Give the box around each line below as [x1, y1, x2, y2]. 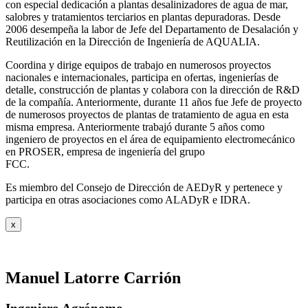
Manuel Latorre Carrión [5, 269, 181, 287]
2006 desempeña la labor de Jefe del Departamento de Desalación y [5, 23, 298, 36]
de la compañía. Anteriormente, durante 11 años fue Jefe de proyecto [5, 96, 302, 109]
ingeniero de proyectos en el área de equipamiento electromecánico [5, 133, 295, 146]
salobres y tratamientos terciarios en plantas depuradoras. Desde [5, 11, 280, 23]
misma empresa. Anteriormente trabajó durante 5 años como [5, 121, 265, 133]
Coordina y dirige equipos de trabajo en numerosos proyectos [5, 59, 271, 71]
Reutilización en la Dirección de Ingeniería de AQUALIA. [5, 36, 260, 48]
